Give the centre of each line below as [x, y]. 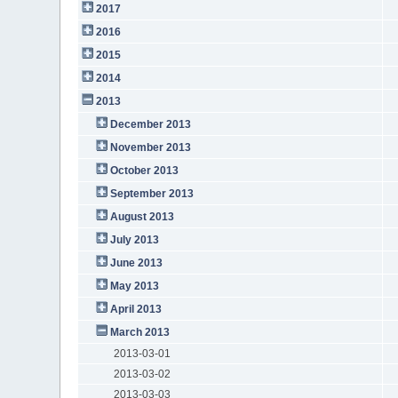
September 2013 [151, 193]
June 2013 [136, 263]
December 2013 [150, 124]
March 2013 [139, 332]
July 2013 [134, 239]
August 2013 [142, 216]
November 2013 [150, 147]
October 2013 [144, 170]
